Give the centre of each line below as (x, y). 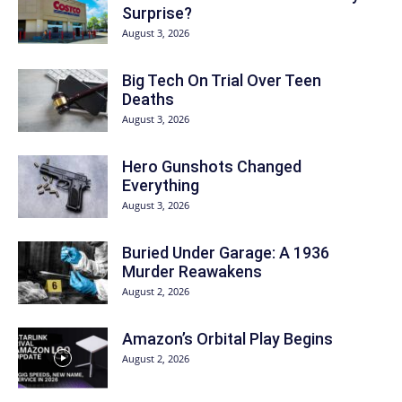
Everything (161, 185)
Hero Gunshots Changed (212, 166)
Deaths (148, 99)
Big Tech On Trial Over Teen (222, 80)
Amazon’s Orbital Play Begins (227, 338)
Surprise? (157, 13)
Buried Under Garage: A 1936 (226, 252)
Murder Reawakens (192, 271)
